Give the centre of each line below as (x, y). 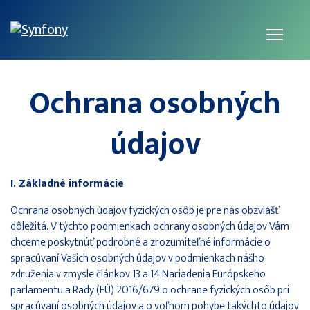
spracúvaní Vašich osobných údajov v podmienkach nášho (137, 258)
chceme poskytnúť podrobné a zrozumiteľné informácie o (140, 242)
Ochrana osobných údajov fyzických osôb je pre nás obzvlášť (145, 210)
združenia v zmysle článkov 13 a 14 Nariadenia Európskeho (138, 274)
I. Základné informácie (67, 183)
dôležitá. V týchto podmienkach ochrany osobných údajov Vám (150, 226)
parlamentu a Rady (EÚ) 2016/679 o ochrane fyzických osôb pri (150, 290)
